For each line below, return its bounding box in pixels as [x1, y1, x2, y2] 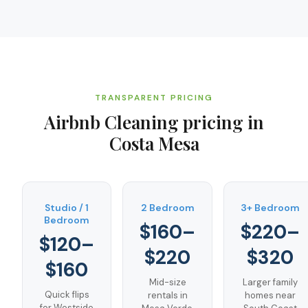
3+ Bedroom [241, 201, 300, 214]
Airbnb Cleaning [44, 110, 179, 134]
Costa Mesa [109, 131, 199, 155]
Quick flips [44, 289, 89, 300]
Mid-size [148, 276, 186, 288]
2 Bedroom [140, 201, 195, 214]
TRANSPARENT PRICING [95, 92, 213, 103]
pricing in [179, 110, 264, 134]
